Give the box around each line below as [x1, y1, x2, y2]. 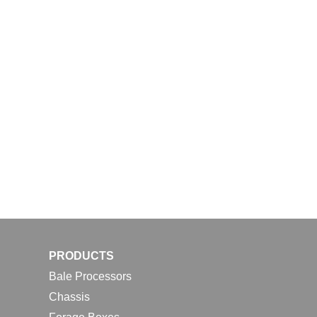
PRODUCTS [48, 250, 114, 263]
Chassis [48, 290, 90, 303]
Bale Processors [48, 270, 132, 282]
